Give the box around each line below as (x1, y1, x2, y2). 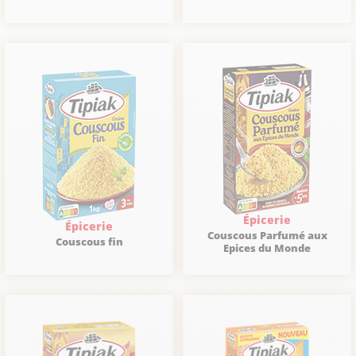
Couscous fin (55, 234, 123, 249)
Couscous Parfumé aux (207, 228, 327, 242)
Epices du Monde (223, 241, 311, 255)
